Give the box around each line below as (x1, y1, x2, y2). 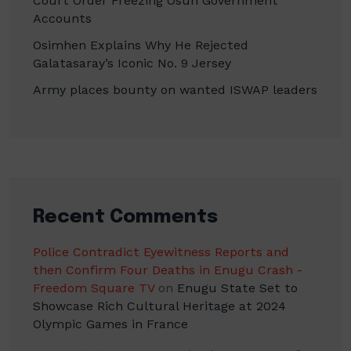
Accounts (33, 11, 92, 26)
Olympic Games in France (33, 317, 188, 331)
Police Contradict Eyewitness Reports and (33, 244, 289, 259)
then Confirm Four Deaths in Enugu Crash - (33, 262, 302, 277)
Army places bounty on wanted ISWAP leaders (33, 82, 317, 97)
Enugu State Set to (177, 280, 298, 295)
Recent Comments (33, 208, 218, 227)
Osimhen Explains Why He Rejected (33, 38, 248, 52)
